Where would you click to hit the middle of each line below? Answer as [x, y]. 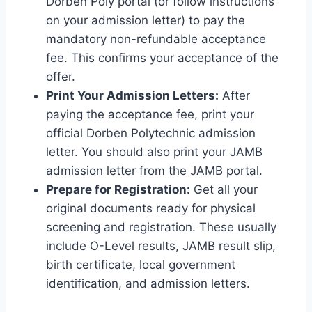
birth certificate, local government [141, 264]
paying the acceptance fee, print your [150, 114]
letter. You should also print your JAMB [154, 151]
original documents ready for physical [151, 208]
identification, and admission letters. [148, 283]
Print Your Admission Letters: [132, 95]
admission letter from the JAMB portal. [154, 170]
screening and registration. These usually [161, 227]
